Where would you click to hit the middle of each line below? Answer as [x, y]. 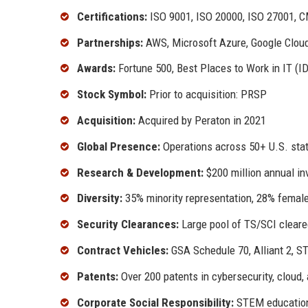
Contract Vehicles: [123, 251]
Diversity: [100, 198]
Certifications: [112, 16]
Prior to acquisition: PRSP [207, 95]
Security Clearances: [128, 224]
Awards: [96, 68]
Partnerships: [110, 42]
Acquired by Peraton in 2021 [201, 121]
